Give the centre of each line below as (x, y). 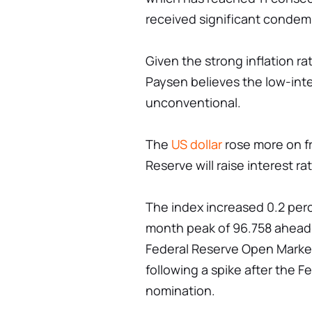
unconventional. (193, 102)
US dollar (197, 144)
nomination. (180, 290)
